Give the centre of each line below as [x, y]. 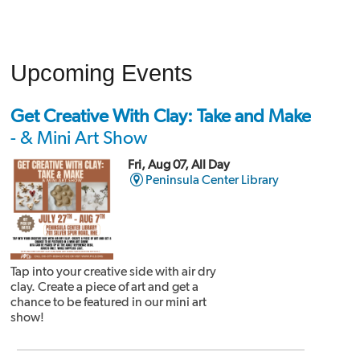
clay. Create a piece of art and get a [104, 287]
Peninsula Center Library [213, 180]
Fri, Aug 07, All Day [178, 165]
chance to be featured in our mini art [108, 302]
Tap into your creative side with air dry [113, 272]
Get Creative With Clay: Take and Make [160, 116]
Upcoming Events [101, 73]
